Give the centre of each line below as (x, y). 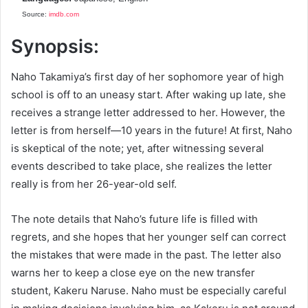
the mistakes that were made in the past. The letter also (146, 255)
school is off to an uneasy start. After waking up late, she (148, 95)
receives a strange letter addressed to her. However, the (148, 113)
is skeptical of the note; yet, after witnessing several (137, 148)
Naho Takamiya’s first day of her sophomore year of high (147, 77)
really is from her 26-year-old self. (94, 184)
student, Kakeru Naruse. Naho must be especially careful (149, 291)
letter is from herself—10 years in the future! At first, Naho (152, 131)
